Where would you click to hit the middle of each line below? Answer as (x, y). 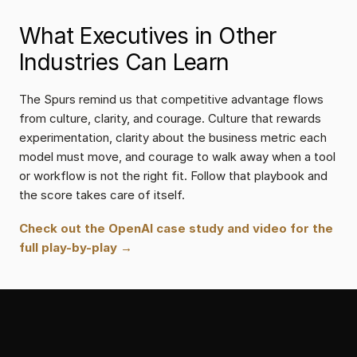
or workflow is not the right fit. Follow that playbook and (173, 176)
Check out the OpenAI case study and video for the (176, 228)
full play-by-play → (76, 247)
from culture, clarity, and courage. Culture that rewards (170, 118)
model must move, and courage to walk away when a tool (177, 157)
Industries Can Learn (124, 62)
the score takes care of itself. (102, 195)
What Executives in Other (148, 36)
